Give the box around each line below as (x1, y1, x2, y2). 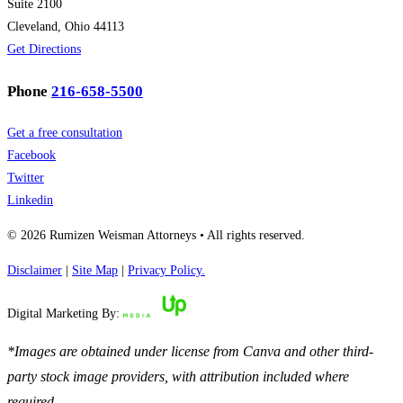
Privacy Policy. (128, 264, 205, 278)
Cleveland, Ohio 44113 (7, 20, 124, 34)
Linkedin (7, 193, 53, 208)
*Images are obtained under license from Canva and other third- (7, 344, 373, 360)
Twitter (7, 171, 44, 185)
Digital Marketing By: (7, 307, 123, 321)
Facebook (7, 148, 56, 163)
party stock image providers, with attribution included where (7, 369, 349, 385)
